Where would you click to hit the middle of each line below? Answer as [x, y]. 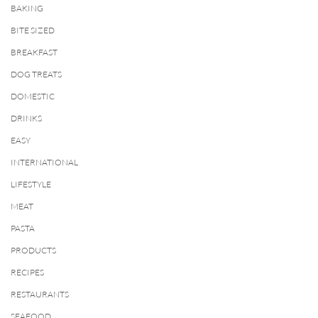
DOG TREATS [36, 74]
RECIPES [27, 272]
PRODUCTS [33, 250]
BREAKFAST [34, 52]
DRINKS [26, 118]
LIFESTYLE [31, 184]
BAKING [27, 8]
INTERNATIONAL [44, 162]
